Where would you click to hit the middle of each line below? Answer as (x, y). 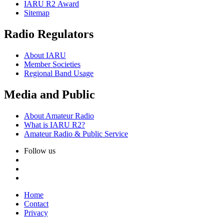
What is (37, 125)
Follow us (40, 151)
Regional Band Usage (59, 73)
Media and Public (49, 95)
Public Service (104, 134)
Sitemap (37, 13)
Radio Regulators (49, 34)
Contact (36, 204)
